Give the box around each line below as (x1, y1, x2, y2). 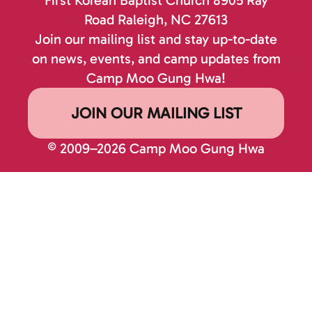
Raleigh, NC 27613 (118, 10, 228, 28)
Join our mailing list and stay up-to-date (35, 30, 277, 47)
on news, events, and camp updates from (31, 49, 281, 67)
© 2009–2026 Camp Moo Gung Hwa (47, 139, 265, 157)
